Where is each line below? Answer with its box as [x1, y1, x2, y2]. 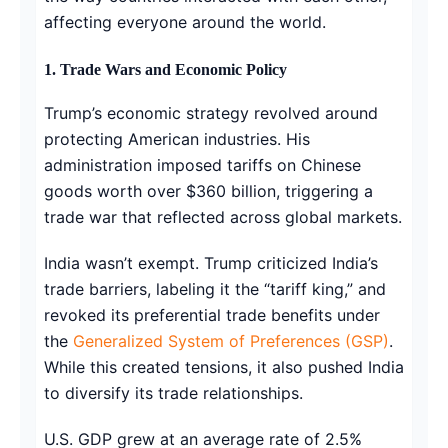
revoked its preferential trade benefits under [44, 304, 380, 325]
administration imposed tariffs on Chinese [44, 154, 361, 175]
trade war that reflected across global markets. [44, 206, 402, 227]
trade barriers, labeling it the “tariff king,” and [44, 278, 386, 299]
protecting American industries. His [44, 128, 310, 149]
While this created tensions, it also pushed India [44, 356, 404, 377]
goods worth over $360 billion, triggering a [44, 180, 373, 201]
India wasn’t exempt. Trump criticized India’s [44, 252, 378, 273]
